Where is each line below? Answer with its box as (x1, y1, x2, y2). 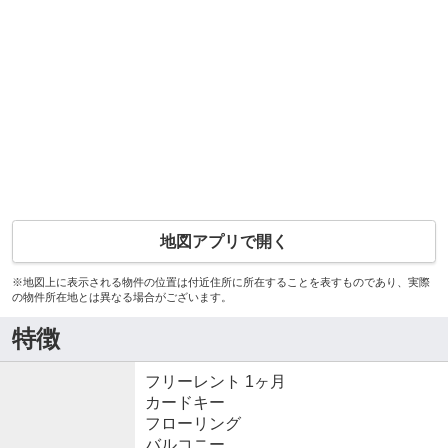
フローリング (144, 414, 241, 432)
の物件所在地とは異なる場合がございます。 (11, 290, 232, 303)
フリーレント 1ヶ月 (144, 372, 286, 390)
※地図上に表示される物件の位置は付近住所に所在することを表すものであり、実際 (11, 275, 430, 288)
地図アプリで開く (160, 232, 288, 250)
